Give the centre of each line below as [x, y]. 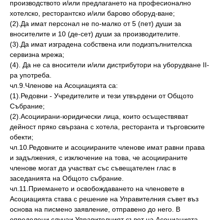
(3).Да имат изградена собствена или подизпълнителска [101, 44]
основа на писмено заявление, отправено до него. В [95, 209]
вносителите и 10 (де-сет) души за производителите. [95, 34]
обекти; [22, 137]
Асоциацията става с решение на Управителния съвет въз [104, 199]
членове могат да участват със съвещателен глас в [93, 168]
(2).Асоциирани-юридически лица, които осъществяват [99, 116]
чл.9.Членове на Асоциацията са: [64, 85]
